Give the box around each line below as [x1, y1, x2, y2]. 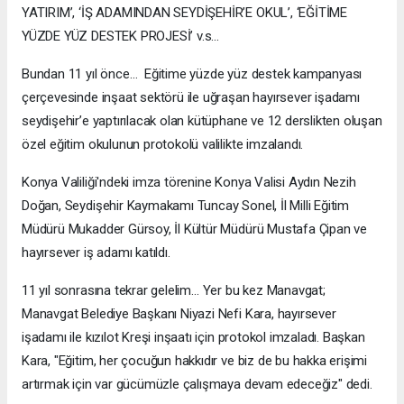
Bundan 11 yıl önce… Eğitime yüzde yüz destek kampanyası [22, 66, 363, 83]
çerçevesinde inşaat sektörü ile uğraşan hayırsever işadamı [22, 89, 360, 106]
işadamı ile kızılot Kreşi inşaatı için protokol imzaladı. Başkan [22, 329, 365, 346]
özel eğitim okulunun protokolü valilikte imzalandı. [22, 136, 304, 153]
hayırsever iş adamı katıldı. [22, 244, 170, 262]
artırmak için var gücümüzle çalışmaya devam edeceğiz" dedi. [22, 376, 372, 393]
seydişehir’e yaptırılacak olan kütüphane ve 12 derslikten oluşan [22, 113, 382, 130]
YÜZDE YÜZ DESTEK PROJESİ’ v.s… [22, 28, 220, 45]
